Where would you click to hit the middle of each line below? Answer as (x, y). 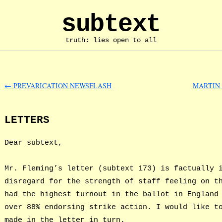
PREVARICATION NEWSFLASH (61, 86)
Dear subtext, (33, 142)
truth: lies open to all (111, 40)
